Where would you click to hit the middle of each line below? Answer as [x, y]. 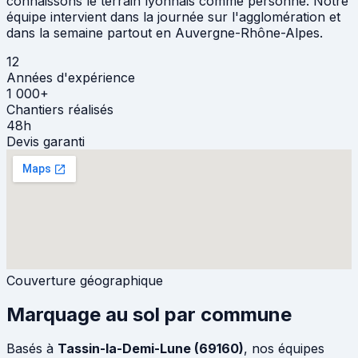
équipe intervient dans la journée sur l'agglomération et [173, 17]
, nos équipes [284, 348]
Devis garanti [46, 142]
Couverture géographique [85, 281]
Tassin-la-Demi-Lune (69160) [151, 348]
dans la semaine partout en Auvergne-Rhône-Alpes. [165, 33]
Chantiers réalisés [60, 110]
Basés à [32, 348]
